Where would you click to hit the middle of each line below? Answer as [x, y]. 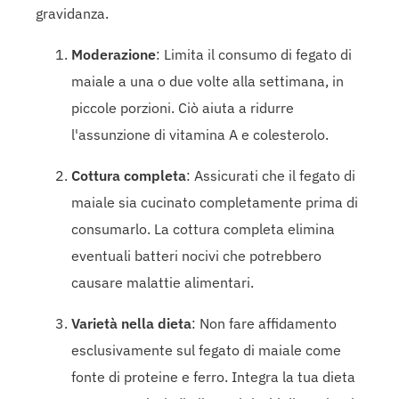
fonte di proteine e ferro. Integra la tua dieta [213, 376]
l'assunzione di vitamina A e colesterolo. [200, 134]
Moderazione [114, 54]
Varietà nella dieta [131, 323]
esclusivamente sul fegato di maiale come [206, 350]
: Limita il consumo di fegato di [254, 54]
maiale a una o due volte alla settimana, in [208, 81]
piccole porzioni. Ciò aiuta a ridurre [183, 107]
